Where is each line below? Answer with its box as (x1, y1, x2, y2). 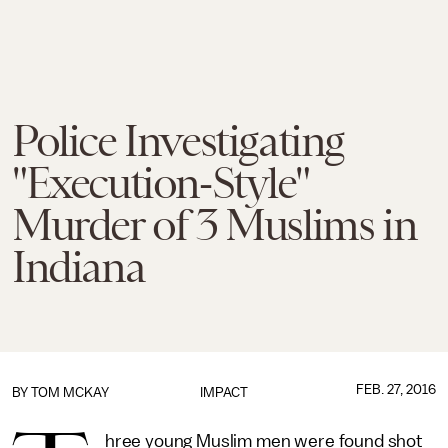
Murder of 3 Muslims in (12, 200, 417, 250)
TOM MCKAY (31, 385, 109, 400)
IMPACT (199, 385, 248, 400)
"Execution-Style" (12, 158, 309, 208)
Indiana (12, 242, 145, 292)
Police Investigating (12, 116, 345, 166)
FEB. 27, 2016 (355, 382, 436, 397)
